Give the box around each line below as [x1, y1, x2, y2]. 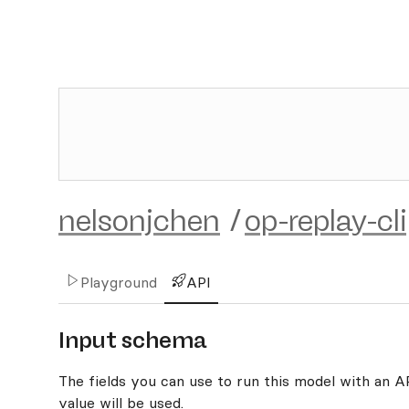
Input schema [58, 327, 206, 353]
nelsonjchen [58, 204, 220, 238]
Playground [80, 273, 157, 291]
